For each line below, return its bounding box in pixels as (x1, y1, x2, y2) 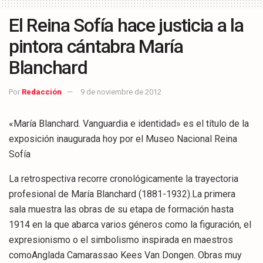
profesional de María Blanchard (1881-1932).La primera (9, 188, 235, 200)
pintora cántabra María (9, 35, 183, 58)
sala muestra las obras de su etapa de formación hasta (9, 204, 234, 215)
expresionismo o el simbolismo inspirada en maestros (9, 234, 233, 246)
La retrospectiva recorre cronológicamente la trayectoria (9, 173, 238, 185)
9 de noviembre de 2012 (80, 87, 161, 97)
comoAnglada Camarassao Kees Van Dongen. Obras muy (9, 249, 242, 261)
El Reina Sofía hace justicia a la (9, 14, 244, 37)
